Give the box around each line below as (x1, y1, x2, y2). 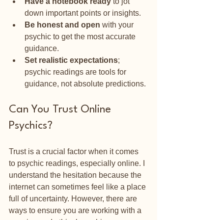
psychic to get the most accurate (25, 32, 137, 41)
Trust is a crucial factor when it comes (9, 147, 140, 156)
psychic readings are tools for (25, 67, 128, 76)
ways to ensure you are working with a (9, 206, 143, 215)
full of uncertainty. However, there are (9, 194, 139, 203)
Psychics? (9, 120, 53, 131)
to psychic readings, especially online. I (9, 159, 147, 167)
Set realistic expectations (25, 55, 118, 64)
